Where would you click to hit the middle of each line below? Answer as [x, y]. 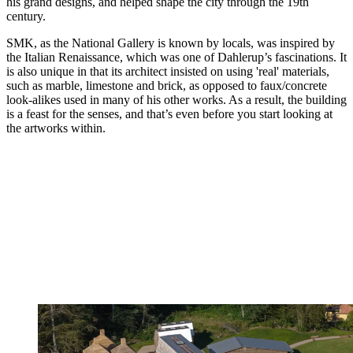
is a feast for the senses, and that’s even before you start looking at [169, 114]
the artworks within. [56, 128]
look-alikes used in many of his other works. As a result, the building [176, 100]
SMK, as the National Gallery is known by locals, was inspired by [171, 43]
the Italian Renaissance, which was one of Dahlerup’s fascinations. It [176, 58]
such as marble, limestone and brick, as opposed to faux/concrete [167, 86]
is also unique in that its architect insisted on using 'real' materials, [168, 72]
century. [26, 17]
